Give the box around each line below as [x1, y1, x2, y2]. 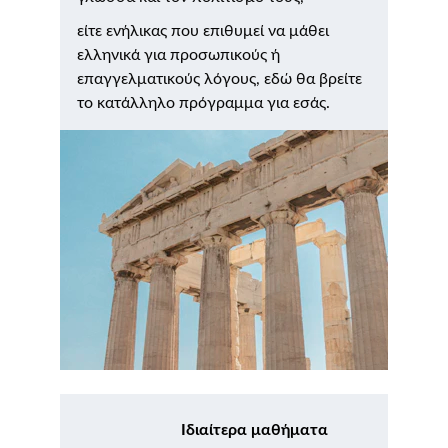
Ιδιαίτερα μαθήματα [181, 422, 328, 438]
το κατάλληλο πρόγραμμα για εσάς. [77, 95, 330, 111]
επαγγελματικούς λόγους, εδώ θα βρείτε [77, 71, 366, 87]
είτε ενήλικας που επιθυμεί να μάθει [77, 23, 333, 39]
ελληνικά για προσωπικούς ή [77, 47, 284, 63]
